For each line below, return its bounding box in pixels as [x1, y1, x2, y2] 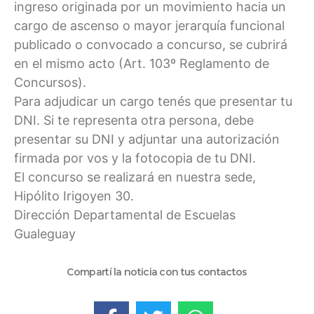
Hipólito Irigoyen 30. [14, 188, 134, 203]
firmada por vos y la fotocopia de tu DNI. [14, 150, 256, 165]
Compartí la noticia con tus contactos [67, 266, 247, 279]
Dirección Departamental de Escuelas [14, 207, 235, 222]
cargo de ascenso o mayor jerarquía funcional [14, 18, 285, 33]
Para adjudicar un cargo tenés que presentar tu [14, 93, 292, 109]
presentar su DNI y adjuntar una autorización [14, 131, 280, 146]
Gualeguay [14, 226, 76, 241]
